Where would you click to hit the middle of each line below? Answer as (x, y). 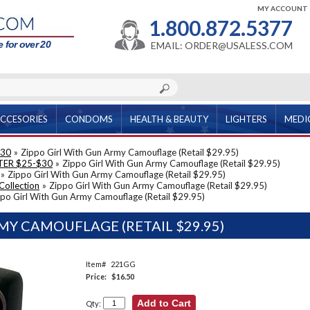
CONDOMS (89, 119)
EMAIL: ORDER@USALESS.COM (222, 45)
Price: (96, 276)
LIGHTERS (246, 119)
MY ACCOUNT (283, 8)
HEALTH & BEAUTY (169, 119)
